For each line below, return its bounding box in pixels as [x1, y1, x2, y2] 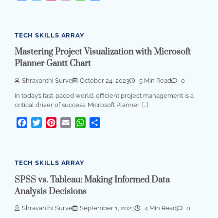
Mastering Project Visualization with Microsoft [15, 47, 191, 58]
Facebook [27, 118, 63, 127]
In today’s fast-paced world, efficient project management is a [15, 92, 194, 100]
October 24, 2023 [80, 76, 129, 84]
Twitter [42, 118, 66, 127]
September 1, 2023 [80, 204, 135, 212]
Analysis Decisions [15, 186, 87, 197]
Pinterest [56, 118, 88, 127]
